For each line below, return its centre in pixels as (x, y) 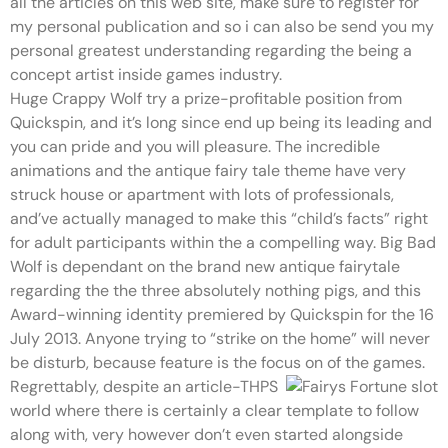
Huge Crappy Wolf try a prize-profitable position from (206, 98)
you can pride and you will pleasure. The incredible (195, 146)
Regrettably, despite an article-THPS (144, 386)
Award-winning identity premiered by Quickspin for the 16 (222, 314)
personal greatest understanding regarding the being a (211, 50)
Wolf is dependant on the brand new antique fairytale (205, 266)
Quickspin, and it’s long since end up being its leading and (221, 122)
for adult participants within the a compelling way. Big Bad (223, 242)
